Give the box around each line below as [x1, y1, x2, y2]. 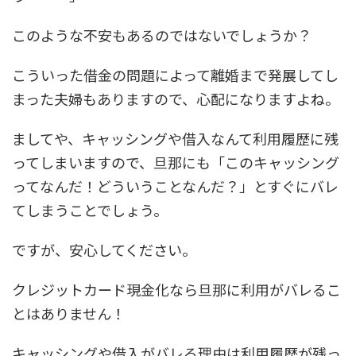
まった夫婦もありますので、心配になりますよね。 [12, 87, 339, 109]
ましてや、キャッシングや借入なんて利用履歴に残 [12, 127, 339, 149]
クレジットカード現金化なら [12, 278, 198, 300]
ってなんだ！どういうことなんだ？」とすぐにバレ [12, 175, 339, 196]
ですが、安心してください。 [12, 238, 196, 260]
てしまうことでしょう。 [12, 199, 168, 220]
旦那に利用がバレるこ [198, 278, 341, 300]
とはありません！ [12, 302, 126, 323]
